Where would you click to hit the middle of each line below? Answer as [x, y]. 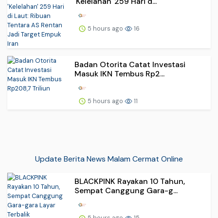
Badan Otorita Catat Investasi [130, 64]
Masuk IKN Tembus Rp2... [119, 73]
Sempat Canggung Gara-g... [126, 191]
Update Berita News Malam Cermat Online [109, 159]
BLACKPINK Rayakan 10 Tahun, [130, 182]
